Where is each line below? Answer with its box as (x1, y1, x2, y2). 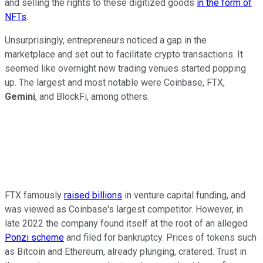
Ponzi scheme (5, 232, 64, 244)
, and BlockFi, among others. (35, 91, 149, 103)
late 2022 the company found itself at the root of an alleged (5, 218, 248, 230)
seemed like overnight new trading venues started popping (5, 63, 246, 75)
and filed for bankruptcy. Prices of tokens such (64, 232, 257, 244)
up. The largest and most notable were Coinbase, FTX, (5, 77, 225, 89)
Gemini (5, 91, 35, 103)
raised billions (64, 190, 122, 201)
